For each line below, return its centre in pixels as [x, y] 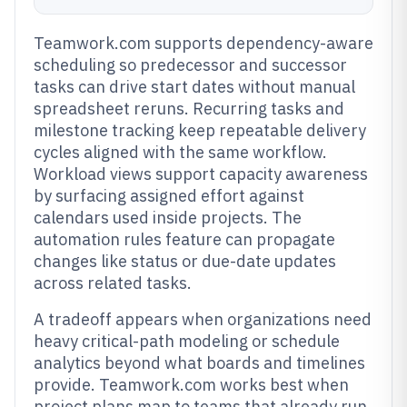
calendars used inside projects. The [168, 218]
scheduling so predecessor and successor [190, 65]
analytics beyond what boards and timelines [199, 363]
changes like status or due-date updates [185, 261]
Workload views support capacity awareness [201, 174]
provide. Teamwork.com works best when [191, 385]
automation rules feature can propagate [184, 239]
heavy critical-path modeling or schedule [187, 341]
